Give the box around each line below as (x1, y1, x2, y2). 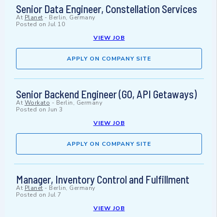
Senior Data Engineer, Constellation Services (16, 2, 197, 15)
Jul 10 (48, 20, 65, 29)
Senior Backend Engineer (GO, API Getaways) (16, 88, 197, 101)
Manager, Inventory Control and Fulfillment (16, 173, 189, 186)
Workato (24, 99, 50, 107)
